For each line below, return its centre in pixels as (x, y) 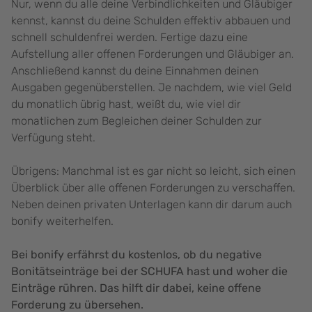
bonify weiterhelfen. (62, 221)
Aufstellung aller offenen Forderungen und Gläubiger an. (153, 54)
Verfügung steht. (53, 138)
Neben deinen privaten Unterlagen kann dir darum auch (151, 205)
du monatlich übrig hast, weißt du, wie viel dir (126, 104)
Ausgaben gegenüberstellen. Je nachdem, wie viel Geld (151, 88)
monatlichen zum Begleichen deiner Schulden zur (136, 121)
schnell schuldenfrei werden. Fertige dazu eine (130, 38)
